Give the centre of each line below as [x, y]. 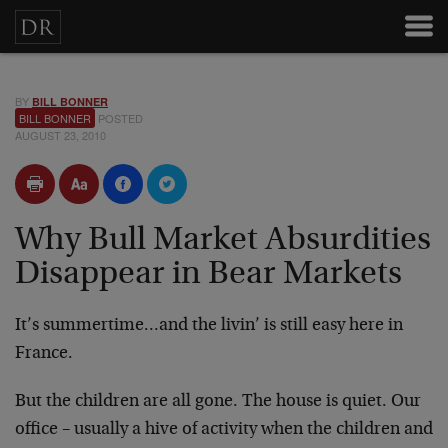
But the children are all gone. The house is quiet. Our [218, 402]
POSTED [119, 118]
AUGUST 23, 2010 [60, 135]
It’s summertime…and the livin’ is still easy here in [209, 326]
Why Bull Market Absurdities [223, 241]
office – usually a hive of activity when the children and [224, 430]
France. [44, 354]
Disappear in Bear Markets [208, 275]
